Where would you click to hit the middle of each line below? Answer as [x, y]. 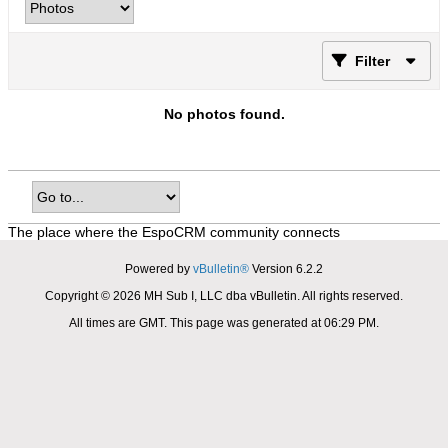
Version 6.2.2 [286, 269]
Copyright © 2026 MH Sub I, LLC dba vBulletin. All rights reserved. [224, 296]
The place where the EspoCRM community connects [174, 232]
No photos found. [224, 114]
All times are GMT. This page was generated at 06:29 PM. [224, 323]
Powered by [159, 269]
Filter [372, 61]
